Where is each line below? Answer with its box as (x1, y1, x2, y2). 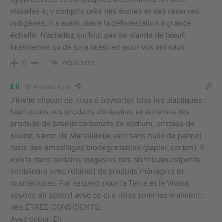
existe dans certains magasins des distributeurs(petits (10, 155, 201, 165)
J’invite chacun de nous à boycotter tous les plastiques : (10, 95, 206, 105)
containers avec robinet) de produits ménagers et (10, 166, 184, 176)
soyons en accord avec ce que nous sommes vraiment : (10, 190, 204, 200)
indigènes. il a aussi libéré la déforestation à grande (10, 18, 191, 28)
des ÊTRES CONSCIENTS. (10, 202, 102, 212)
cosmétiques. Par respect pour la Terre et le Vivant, (10, 178, 191, 188)
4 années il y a (32, 83, 70, 90)
